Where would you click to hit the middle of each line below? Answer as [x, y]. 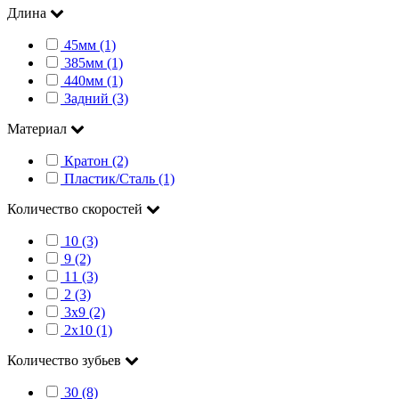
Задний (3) [96, 99]
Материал [39, 129]
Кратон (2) [96, 161]
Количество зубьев [66, 361]
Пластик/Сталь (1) [119, 179]
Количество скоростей [77, 209]
